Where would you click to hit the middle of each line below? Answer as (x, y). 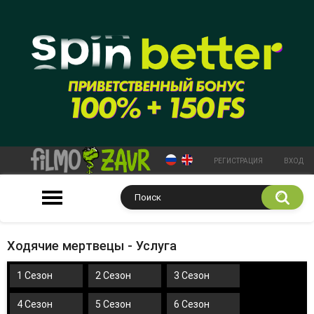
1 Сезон (35, 275)
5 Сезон (113, 304)
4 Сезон (35, 304)
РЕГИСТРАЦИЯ (238, 161)
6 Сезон (192, 304)
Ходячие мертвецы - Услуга (92, 245)
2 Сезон (113, 275)
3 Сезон (192, 275)
